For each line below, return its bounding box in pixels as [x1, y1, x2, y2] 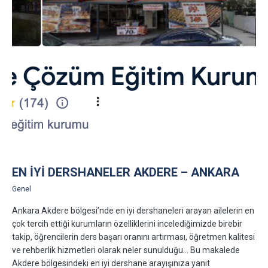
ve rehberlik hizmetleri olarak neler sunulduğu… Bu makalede [12, 245, 240, 255]
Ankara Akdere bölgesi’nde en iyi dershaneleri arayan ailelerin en [12, 206, 254, 216]
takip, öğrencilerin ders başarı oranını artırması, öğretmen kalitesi [12, 232, 255, 242]
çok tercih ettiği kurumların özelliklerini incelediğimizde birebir [12, 219, 242, 229]
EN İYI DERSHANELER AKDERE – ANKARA [12, 165, 239, 180]
